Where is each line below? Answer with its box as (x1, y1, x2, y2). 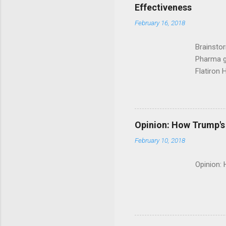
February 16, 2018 (135, 19, 185, 27)
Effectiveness (135, 2, 192, 13)
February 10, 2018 (135, 136, 185, 145)
